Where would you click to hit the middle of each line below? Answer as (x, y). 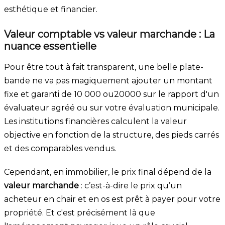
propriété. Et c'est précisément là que (80, 212)
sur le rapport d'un (180, 94)
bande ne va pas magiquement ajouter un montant (108, 80)
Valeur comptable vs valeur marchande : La (109, 34)
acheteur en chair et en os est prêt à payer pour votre (112, 199)
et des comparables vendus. (60, 148)
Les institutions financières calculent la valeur (95, 121)
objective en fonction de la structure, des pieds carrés (111, 135)
